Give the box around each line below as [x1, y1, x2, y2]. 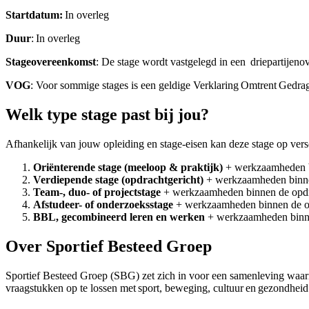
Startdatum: [6, 8, 63, 21]
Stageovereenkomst [6, 55, 96, 68]
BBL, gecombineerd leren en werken [33, 210, 205, 223]
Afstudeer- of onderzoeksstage [33, 198, 173, 210]
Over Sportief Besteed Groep [6, 237, 212, 255]
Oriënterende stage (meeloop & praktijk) [33, 161, 223, 173]
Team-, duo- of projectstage [33, 186, 161, 198]
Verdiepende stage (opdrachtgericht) [33, 173, 203, 186]
